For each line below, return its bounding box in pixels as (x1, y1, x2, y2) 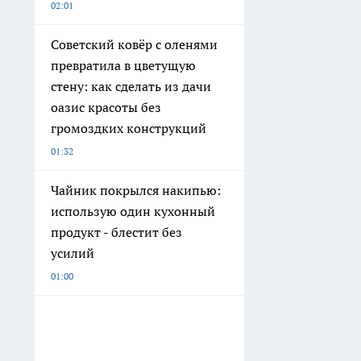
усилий (51, 244, 94, 261)
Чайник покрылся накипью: (51, 181, 221, 198)
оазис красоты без (51, 98, 161, 115)
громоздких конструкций (51, 119, 206, 136)
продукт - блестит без (51, 223, 182, 240)
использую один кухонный (51, 202, 215, 219)
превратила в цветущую (51, 56, 196, 73)
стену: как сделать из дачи (51, 77, 211, 94)
